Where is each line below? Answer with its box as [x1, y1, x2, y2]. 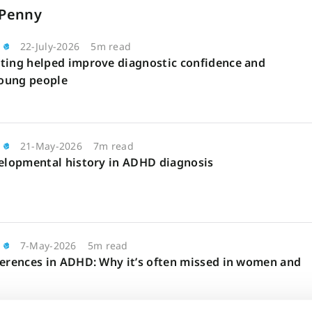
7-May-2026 [19, 239, 77, 252]
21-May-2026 [19, 139, 82, 153]
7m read [93, 139, 134, 153]
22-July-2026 [19, 40, 80, 53]
